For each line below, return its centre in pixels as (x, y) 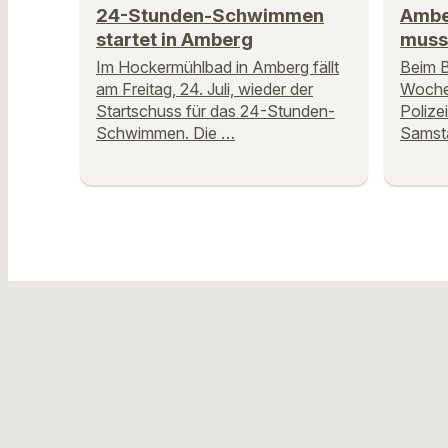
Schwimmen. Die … (165, 132)
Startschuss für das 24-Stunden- (215, 110)
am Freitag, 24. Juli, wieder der (204, 88)
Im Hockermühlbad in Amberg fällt (217, 66)
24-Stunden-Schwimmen (210, 15)
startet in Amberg (174, 39)
